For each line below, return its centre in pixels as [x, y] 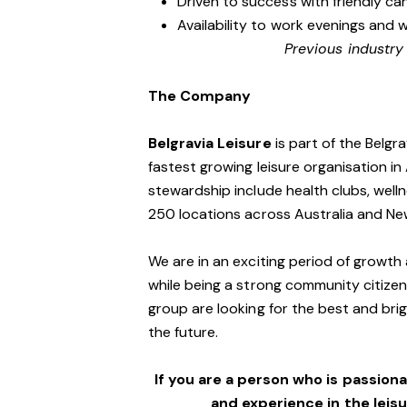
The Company [200, 96]
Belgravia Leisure [210, 143]
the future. [184, 332]
